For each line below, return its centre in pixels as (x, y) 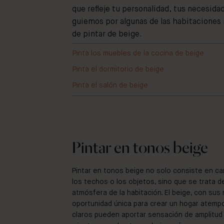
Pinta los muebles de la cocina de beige (138, 53)
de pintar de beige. (107, 34)
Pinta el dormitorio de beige (118, 69)
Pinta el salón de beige (110, 85)
